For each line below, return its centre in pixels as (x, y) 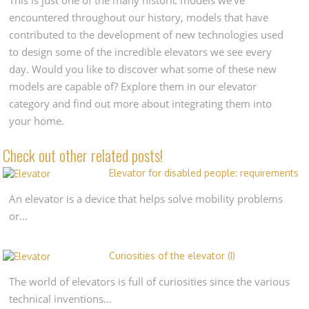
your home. (37, 120)
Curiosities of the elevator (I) (172, 255)
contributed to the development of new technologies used (147, 34)
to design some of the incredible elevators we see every (141, 51)
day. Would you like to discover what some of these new (143, 69)
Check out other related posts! (83, 154)
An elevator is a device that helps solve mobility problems (146, 198)
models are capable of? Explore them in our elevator (133, 86)
